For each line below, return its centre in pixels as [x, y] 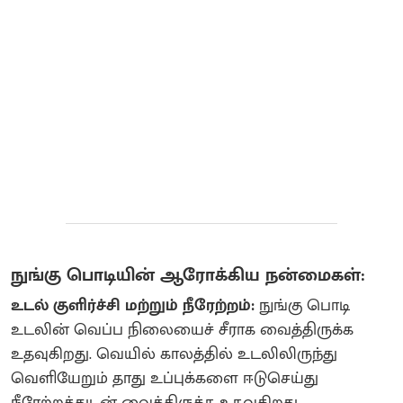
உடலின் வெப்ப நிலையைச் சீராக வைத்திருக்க [182, 330]
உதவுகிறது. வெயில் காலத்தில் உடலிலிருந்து [174, 354]
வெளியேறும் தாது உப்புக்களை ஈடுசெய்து [165, 378]
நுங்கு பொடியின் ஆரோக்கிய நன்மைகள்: [188, 275]
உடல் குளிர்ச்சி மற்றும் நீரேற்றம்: [133, 305]
